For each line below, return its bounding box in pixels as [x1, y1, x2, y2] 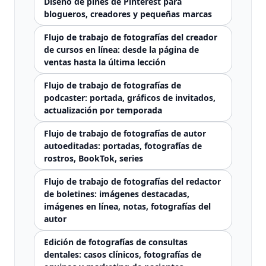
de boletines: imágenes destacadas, [44, 188, 189, 199]
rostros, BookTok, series [44, 153, 143, 164]
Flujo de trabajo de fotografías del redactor [44, 176, 221, 187]
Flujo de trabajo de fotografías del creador [44, 31, 217, 43]
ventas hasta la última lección [44, 56, 166, 68]
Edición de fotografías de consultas [44, 236, 188, 248]
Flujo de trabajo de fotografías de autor [44, 128, 206, 139]
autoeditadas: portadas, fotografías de [44, 140, 202, 151]
